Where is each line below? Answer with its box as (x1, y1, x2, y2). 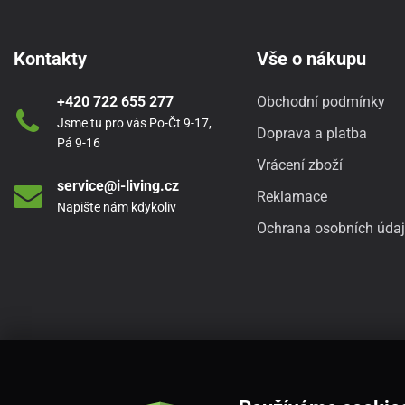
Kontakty (13, 47, 87, 70)
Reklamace (256, 187, 327, 205)
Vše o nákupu (256, 47, 366, 70)
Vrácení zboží (256, 155, 343, 174)
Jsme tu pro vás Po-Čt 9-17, (56, 115, 212, 130)
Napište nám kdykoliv (56, 199, 176, 214)
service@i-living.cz (56, 176, 179, 194)
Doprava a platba (256, 124, 367, 142)
